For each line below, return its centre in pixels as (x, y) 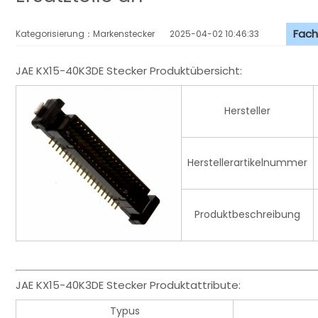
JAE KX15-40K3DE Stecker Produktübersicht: (129, 71)
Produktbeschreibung (247, 215)
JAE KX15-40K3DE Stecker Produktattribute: (128, 285)
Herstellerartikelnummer (247, 163)
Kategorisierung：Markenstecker (93, 34)
